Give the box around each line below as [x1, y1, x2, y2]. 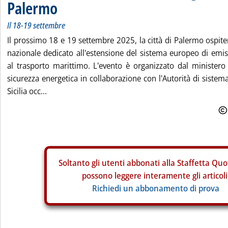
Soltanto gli [58, 157, 102, 168]
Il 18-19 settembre [7, 20, 65, 31]
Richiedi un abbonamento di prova [92, 183, 219, 194]
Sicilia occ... [7, 85, 47, 97]
